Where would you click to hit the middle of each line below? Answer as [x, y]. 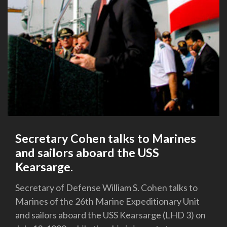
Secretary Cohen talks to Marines [106, 138]
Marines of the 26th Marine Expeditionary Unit [107, 201]
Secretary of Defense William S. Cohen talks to [106, 188]
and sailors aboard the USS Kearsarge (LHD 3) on [110, 215]
